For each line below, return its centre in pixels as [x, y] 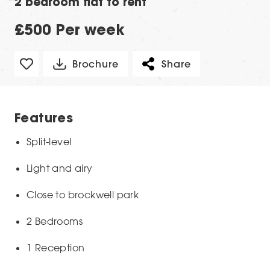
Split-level [49, 142]
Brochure [96, 64]
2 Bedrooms [55, 221]
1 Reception [56, 248]
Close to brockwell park [83, 195]
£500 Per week [70, 32]
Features [44, 119]
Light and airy [60, 168]
